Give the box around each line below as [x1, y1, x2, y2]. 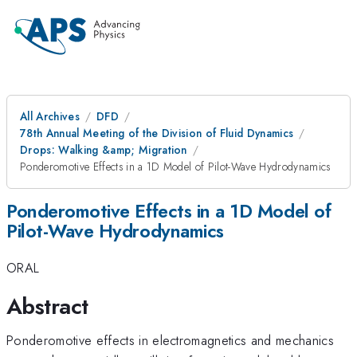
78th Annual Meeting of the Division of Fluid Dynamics [20, 125, 294, 141]
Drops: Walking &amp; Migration [20, 142, 187, 158]
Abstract [6, 289, 88, 323]
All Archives [20, 108, 80, 124]
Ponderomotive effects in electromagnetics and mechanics [6, 330, 335, 350]
